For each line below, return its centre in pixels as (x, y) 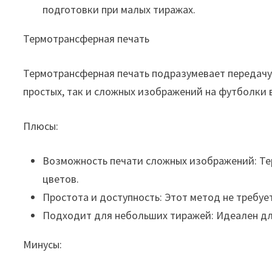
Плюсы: (41, 126)
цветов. (61, 179)
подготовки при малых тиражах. (119, 9)
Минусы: (43, 244)
